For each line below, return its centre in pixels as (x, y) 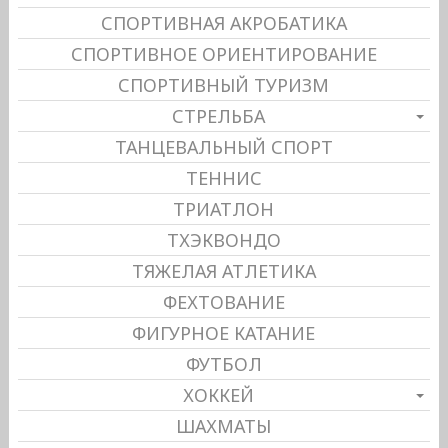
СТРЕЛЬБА (219, 116)
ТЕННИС (223, 178)
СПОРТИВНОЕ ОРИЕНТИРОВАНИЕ (223, 54)
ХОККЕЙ (219, 395)
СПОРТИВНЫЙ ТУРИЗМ (224, 85)
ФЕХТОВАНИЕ (223, 302)
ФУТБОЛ (223, 364)
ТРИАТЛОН (224, 209)
